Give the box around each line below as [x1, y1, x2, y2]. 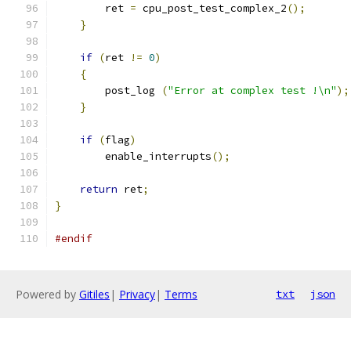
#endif [55, 232, 92, 245]
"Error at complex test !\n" [168, 84, 337, 97]
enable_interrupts [105, 150, 212, 163]
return [80, 183, 118, 196]
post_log [105, 84, 161, 97]
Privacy [119, 287, 155, 302]
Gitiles [79, 287, 110, 302]
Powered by [16, 287, 79, 302]
